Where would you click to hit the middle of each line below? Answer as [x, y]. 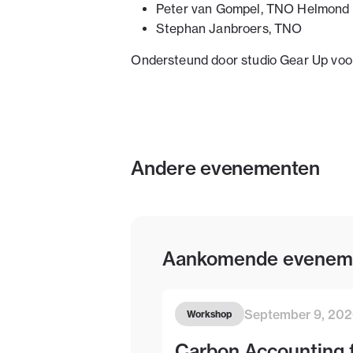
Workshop [210, 314]
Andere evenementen [225, 167]
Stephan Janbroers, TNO [229, 28]
